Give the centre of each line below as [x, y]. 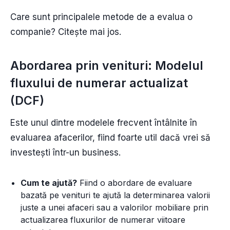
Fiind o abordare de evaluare [135, 183]
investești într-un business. [67, 152]
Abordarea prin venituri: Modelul [107, 66]
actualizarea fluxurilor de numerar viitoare [103, 219]
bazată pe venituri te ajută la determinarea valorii [115, 195]
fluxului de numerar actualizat [99, 83]
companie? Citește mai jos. [66, 32]
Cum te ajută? [49, 183]
